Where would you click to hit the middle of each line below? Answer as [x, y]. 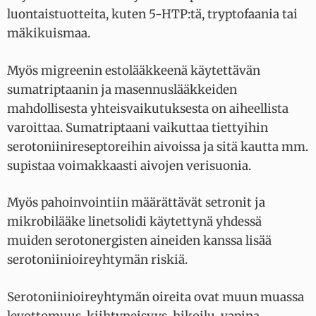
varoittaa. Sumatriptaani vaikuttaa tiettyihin [138, 127]
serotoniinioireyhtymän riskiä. [97, 260]
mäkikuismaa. [50, 34]
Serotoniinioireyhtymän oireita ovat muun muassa [156, 297]
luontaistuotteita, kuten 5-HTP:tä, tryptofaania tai [152, 14]
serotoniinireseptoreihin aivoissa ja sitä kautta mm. [158, 146]
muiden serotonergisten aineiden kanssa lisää [139, 241]
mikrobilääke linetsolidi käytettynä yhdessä [134, 222]
